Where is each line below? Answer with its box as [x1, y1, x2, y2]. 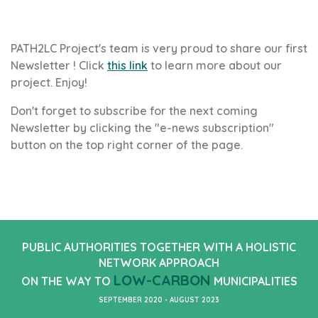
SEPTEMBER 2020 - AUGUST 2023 [99, 295, 219, 305]
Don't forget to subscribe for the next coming [11, 103, 258, 118]
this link [107, 57, 148, 72]
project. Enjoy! [11, 75, 87, 89]
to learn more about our [148, 57, 282, 72]
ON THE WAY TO [21, 273, 114, 288]
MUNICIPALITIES [210, 273, 297, 288]
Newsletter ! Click [11, 57, 107, 72]
